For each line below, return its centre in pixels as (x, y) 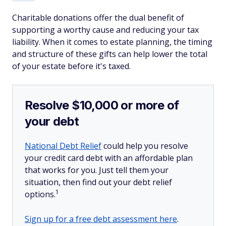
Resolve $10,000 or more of (102, 105)
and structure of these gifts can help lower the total (110, 54)
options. (40, 194)
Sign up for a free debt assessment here (101, 219)
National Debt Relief (63, 146)
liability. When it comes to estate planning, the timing (112, 42)
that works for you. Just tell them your (97, 170)
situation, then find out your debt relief (98, 182)
